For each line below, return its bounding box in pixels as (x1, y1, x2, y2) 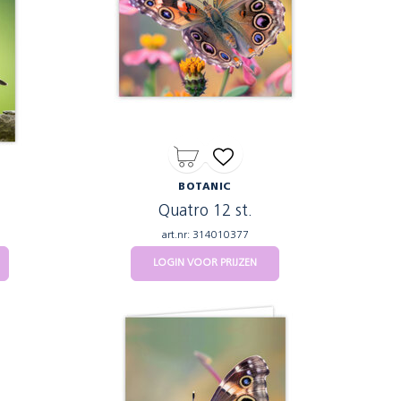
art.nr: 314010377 (161, 230, 249, 241)
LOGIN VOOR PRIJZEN (153, 258, 257, 269)
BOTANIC (178, 183, 232, 192)
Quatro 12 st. (158, 203, 252, 220)
